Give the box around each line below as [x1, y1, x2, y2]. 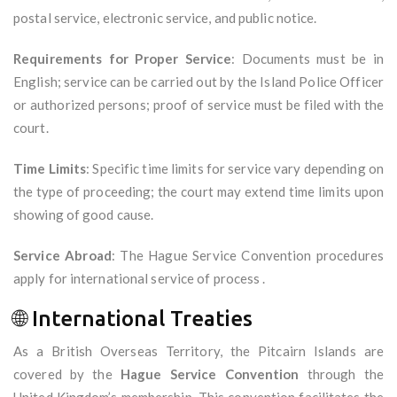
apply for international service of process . [13, 270, 266, 287]
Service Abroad [13, 247, 112, 264]
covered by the [13, 366, 121, 383]
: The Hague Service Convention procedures [111, 247, 384, 264]
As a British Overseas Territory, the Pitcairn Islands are [13, 343, 384, 360]
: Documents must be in [231, 51, 385, 67]
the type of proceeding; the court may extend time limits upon [13, 183, 384, 200]
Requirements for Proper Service [13, 51, 232, 67]
